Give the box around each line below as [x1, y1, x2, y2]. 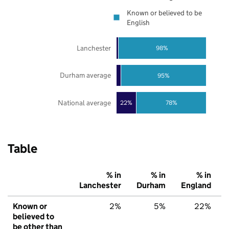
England [181, 180, 211, 191]
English [127, 17, 150, 27]
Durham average [59, 71, 111, 80]
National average [57, 98, 111, 108]
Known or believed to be [127, 8, 202, 18]
